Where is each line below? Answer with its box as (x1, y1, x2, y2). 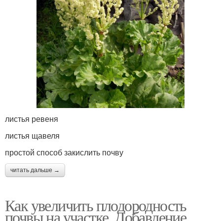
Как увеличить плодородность (5, 194, 186, 216)
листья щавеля (5, 130, 60, 142)
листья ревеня (5, 113, 58, 125)
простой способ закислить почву (5, 147, 123, 158)
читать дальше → (10, 167, 60, 174)
